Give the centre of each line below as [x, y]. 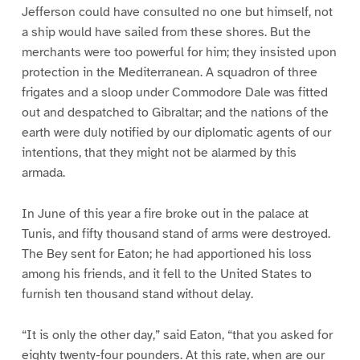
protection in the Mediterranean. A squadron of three [169, 72]
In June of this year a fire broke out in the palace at [165, 213]
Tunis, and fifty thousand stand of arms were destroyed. [176, 233]
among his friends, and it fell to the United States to [166, 274]
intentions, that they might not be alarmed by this [159, 152]
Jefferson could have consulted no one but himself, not [177, 12]
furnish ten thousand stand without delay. [137, 294]
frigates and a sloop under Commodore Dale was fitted [174, 92]
